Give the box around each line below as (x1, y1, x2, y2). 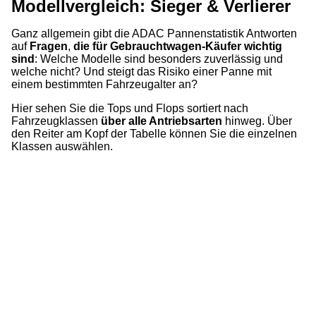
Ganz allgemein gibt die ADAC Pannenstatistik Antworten (11, 28, 297, 39)
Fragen (30, 40, 68, 52)
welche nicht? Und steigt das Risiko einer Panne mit (11, 66, 272, 78)
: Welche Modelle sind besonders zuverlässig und (35, 53, 283, 65)
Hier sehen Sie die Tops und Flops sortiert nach (11, 102, 248, 114)
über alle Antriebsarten (101, 115, 222, 127)
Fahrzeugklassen (11, 115, 101, 127)
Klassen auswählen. (11, 140, 113, 152)
